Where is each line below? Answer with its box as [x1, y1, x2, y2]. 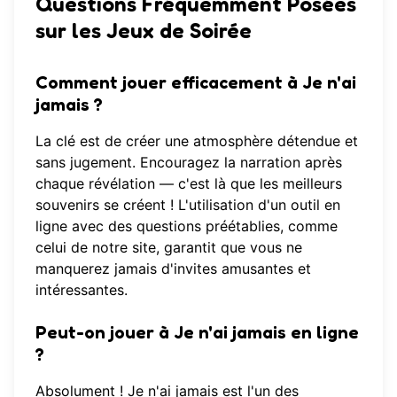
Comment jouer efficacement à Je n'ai [35, 72, 356, 94]
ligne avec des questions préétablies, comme [35, 217, 338, 236]
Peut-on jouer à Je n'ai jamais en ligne [35, 322, 359, 344]
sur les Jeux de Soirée [35, 17, 252, 43]
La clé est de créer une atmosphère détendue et [35, 132, 358, 151]
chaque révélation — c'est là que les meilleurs [35, 175, 342, 193]
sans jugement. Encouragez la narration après [35, 153, 342, 172]
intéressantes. [35, 281, 128, 300]
